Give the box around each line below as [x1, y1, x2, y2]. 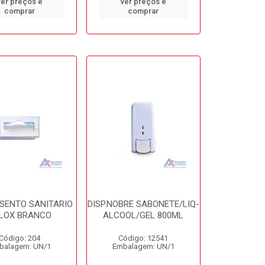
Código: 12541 [118, 234, 169, 243]
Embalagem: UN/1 [112, 242, 174, 251]
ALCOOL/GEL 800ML [103, 210, 184, 221]
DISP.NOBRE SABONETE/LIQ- [87, 199, 199, 209]
